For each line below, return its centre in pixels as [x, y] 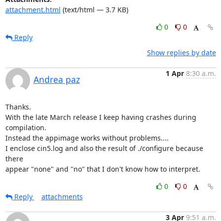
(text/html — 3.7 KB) [94, 9]
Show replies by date [181, 52]
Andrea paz [56, 79]
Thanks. [18, 107]
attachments [62, 196]
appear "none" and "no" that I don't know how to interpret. [103, 169]
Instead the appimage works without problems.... [87, 138]
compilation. [26, 127]
